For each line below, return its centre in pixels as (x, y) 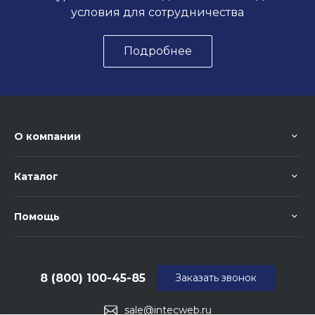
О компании (47, 137)
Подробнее (157, 51)
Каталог (36, 177)
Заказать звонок (216, 278)
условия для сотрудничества (157, 13)
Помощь (37, 217)
